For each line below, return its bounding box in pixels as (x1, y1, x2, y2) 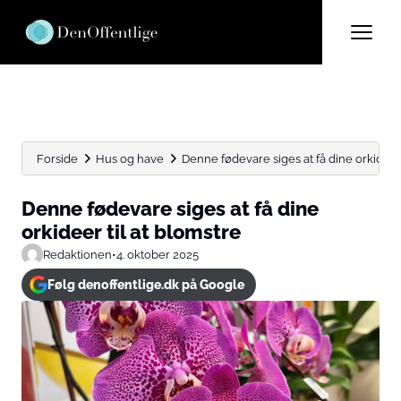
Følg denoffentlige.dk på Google (47, 277, 244, 292)
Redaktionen (43, 247, 112, 261)
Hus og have (96, 151, 164, 166)
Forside (37, 151, 78, 166)
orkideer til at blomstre (21, 220, 241, 243)
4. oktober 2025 (116, 247, 199, 261)
